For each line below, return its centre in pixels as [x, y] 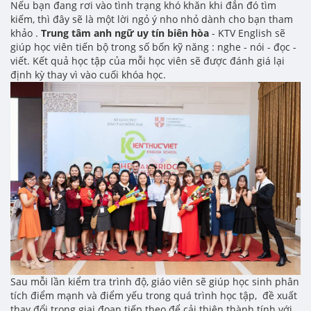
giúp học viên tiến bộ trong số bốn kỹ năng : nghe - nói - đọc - [153, 47]
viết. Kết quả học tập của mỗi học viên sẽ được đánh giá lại [148, 60]
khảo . [26, 33]
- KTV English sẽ [247, 33]
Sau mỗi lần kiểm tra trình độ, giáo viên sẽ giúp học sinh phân [155, 282]
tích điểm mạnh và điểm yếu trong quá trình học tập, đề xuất [154, 296]
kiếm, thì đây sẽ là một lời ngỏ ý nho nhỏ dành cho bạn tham [152, 19]
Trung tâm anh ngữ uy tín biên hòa [125, 33]
